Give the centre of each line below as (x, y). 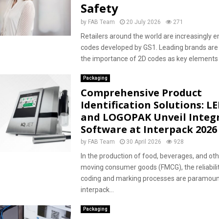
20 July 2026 (143, 22)
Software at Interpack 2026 (149, 129)
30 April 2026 (143, 142)
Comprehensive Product (141, 93)
